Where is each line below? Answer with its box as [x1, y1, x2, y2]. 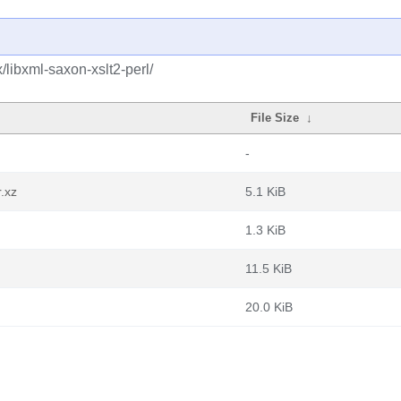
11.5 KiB [245, 261, 292, 276]
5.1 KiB [245, 184, 286, 199]
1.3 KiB [245, 223, 286, 237]
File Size [251, 111, 300, 124]
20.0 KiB [245, 300, 293, 314]
